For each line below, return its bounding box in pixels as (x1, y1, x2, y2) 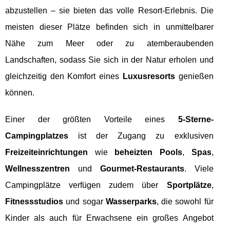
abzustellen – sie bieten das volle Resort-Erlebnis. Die (5, 6, 214, 15)
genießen (175, 71, 214, 81)
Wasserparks (105, 197, 157, 206)
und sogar (63, 197, 106, 206)
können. (5, 88, 34, 97)
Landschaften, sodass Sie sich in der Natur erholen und (5, 55, 214, 64)
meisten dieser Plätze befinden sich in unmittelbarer (5, 22, 214, 31)
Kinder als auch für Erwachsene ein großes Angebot (5, 213, 214, 222)
